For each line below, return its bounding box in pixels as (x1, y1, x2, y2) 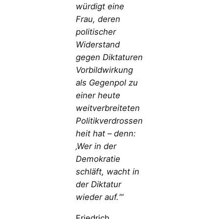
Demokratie (76, 154, 121, 164)
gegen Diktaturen (76, 52, 143, 63)
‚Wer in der (76, 141, 117, 152)
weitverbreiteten (76, 103, 140, 113)
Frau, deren (76, 14, 121, 24)
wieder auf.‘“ (76, 192, 124, 202)
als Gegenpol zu (76, 78, 138, 88)
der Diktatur (76, 179, 122, 190)
